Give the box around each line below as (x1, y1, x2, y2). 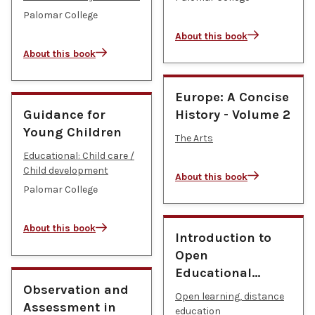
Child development (23, 164, 108, 176)
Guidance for (23, 107, 105, 123)
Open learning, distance (175, 290, 284, 302)
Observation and (23, 281, 129, 297)
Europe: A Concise (175, 89, 289, 105)
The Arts (175, 131, 213, 144)
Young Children (23, 124, 122, 141)
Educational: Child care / (23, 149, 134, 162)
